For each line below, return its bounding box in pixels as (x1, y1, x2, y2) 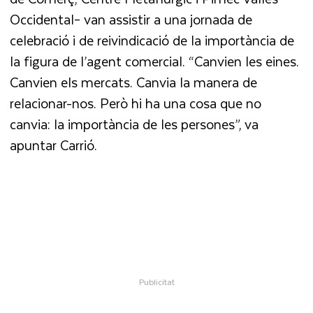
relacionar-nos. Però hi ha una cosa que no (10, 92, 262, 114)
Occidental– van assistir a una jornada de (10, 8, 253, 30)
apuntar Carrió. (10, 133, 101, 156)
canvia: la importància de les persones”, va (10, 112, 259, 135)
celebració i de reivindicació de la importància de (10, 29, 295, 51)
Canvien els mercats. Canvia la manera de (10, 71, 258, 93)
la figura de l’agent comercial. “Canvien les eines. (10, 50, 300, 72)
